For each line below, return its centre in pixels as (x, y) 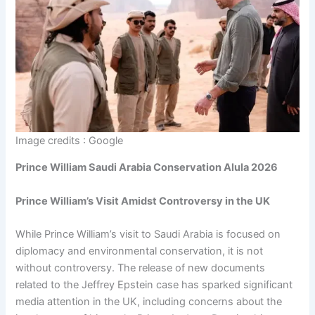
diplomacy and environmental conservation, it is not (140, 251)
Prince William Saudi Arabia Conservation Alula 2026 (147, 168)
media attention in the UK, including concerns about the (149, 302)
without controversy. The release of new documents (141, 268)
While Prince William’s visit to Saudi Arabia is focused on (148, 234)
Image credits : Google (70, 140)
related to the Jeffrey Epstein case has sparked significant (154, 285)
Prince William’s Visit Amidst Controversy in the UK (143, 201)
